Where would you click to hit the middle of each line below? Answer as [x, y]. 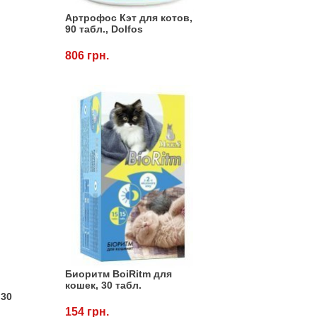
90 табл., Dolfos [104, 29]
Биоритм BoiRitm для [118, 274]
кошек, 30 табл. [103, 286]
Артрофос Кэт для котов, [128, 17]
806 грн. [87, 55]
